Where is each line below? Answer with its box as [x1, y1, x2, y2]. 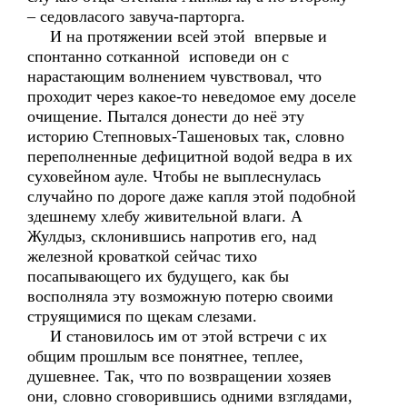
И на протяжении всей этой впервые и [27, 27, 327, 45]
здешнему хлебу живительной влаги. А [27, 207, 303, 225]
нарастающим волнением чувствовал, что [27, 67, 322, 85]
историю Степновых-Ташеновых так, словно [27, 127, 344, 145]
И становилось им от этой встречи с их [27, 327, 327, 345]
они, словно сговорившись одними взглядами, [27, 387, 352, 405]
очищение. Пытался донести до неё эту [27, 107, 304, 125]
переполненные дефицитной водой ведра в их [27, 147, 352, 165]
